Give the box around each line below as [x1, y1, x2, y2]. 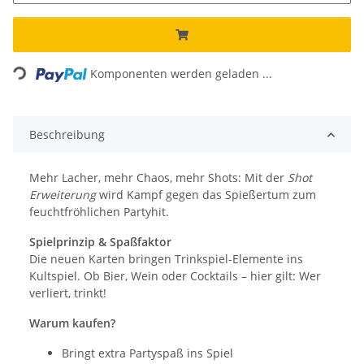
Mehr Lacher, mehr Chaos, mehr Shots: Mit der [29, 170, 288, 186]
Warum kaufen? [29, 315, 115, 331]
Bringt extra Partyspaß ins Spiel [62, 345, 233, 362]
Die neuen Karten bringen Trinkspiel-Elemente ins [29, 251, 303, 267]
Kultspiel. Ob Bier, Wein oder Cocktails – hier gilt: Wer [29, 268, 321, 284]
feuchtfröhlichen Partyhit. [29, 204, 169, 220]
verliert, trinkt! [29, 285, 106, 301]
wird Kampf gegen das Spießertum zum [96, 187, 316, 203]
